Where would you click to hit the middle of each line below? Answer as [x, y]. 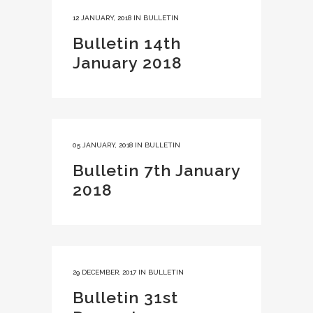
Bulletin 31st [125, 297]
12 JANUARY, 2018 [102, 18]
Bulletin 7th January [156, 170]
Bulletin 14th [127, 43]
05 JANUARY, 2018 [103, 145]
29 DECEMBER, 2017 [104, 272]
